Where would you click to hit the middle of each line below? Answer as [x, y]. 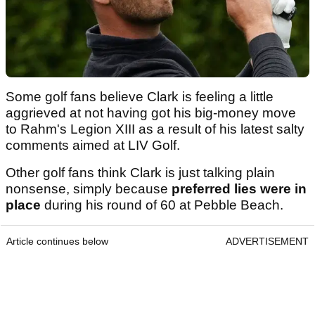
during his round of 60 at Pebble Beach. [162, 205]
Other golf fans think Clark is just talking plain [140, 172]
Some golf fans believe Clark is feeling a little [140, 96]
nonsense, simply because [89, 188]
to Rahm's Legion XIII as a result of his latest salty [155, 129]
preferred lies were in [239, 188]
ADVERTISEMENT [267, 241]
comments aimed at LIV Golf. [95, 145]
